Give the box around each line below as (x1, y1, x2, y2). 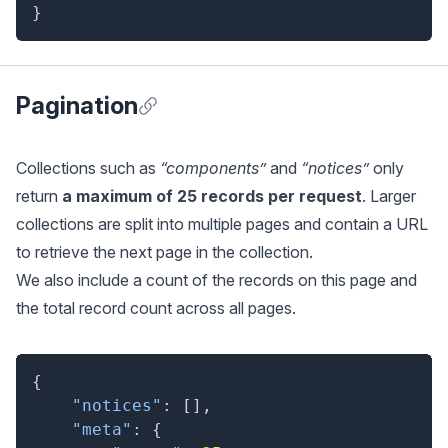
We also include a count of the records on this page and (16, 270, 417, 290)
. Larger (362, 186, 416, 206)
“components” (160, 158, 266, 178)
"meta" (72, 420, 132, 439)
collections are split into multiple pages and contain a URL (16, 214, 428, 234)
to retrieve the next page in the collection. (16, 242, 313, 262)
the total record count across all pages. (16, 298, 296, 318)
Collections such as (16, 158, 160, 178)
